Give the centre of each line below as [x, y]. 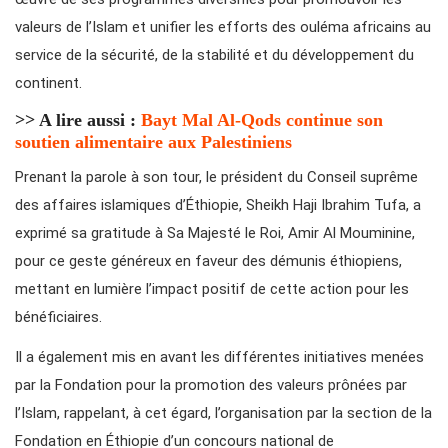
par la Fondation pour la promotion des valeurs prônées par [211, 385]
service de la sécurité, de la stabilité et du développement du [214, 55]
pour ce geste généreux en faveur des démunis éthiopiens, [208, 261]
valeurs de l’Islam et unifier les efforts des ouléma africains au [223, 27]
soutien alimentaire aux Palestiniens [153, 142]
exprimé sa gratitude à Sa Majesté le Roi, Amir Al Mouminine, [215, 233]
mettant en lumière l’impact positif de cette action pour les [212, 289]
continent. [48, 83]
